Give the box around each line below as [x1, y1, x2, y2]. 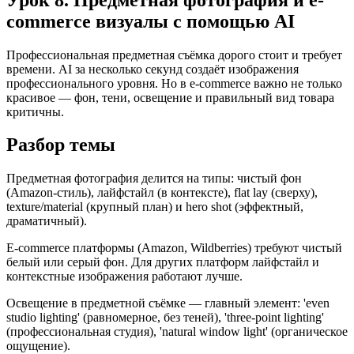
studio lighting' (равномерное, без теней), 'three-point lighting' [6, 311, 324, 325]
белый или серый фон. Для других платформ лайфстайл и [6, 255, 319, 269]
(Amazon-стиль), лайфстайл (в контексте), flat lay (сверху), [6, 186, 318, 200]
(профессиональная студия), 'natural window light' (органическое [6, 325, 348, 339]
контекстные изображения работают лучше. [6, 269, 243, 284]
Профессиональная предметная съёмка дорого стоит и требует [6, 47, 342, 62]
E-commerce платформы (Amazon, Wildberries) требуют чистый [6, 241, 342, 255]
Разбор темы [6, 134, 115, 156]
